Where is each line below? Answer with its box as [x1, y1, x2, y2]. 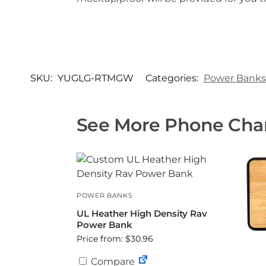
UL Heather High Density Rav [76, 207, 207, 219]
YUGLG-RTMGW [57, 72, 134, 84]
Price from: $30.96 [76, 233, 153, 244]
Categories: [145, 72, 201, 84]
